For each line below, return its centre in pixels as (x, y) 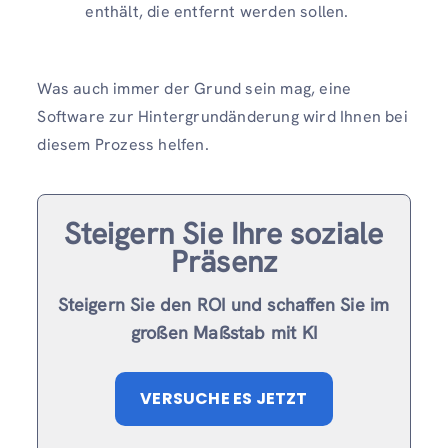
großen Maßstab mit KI (224, 333)
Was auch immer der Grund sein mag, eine (194, 89)
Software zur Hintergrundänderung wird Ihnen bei (222, 117)
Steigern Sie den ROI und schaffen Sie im (224, 305)
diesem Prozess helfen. (123, 145)
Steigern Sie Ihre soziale (224, 234)
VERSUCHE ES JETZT (224, 399)
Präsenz (224, 262)
